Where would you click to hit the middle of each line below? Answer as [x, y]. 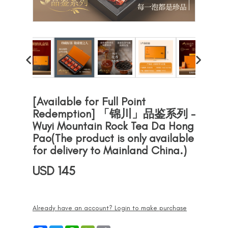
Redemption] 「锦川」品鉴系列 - [114, 114]
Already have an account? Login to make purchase [110, 208]
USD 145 [54, 171]
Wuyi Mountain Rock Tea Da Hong [113, 126]
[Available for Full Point [89, 102]
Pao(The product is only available [113, 138]
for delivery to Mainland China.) [110, 150]
